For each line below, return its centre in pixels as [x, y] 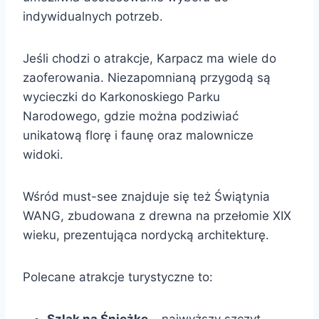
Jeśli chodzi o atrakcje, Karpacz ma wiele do [150, 58]
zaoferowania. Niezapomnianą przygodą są [147, 77]
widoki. [43, 154]
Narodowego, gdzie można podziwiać [131, 116]
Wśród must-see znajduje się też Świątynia [146, 196]
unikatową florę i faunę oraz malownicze [138, 135]
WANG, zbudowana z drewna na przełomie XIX [157, 215]
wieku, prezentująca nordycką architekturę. [146, 235]
